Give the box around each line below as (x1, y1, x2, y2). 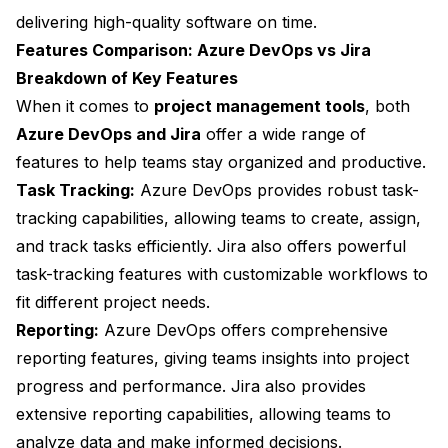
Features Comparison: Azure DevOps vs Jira (16, 40, 371, 61)
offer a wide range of (201, 124, 366, 145)
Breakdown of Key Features (16, 68, 238, 89)
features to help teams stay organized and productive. (16, 152, 426, 173)
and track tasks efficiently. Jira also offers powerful (16, 236, 406, 257)
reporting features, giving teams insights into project (16, 348, 409, 369)
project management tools (154, 96, 365, 117)
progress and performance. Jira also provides (16, 376, 366, 397)
